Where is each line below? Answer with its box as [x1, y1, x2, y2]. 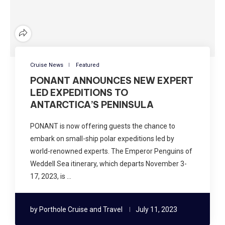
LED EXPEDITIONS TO [30, 86, 128, 98]
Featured [76, 61, 99, 68]
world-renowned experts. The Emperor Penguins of [30, 147, 192, 155]
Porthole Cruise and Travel [39, 205, 123, 213]
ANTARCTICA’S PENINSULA [30, 98, 154, 110]
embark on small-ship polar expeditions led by [30, 134, 174, 143]
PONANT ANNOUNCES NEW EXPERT [30, 74, 193, 86]
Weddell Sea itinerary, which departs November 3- [30, 159, 187, 168]
